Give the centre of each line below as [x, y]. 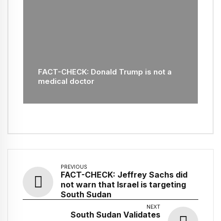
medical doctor [66, 81]
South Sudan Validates [115, 215]
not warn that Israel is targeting [123, 185]
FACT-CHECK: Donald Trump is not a [105, 72]
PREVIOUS [74, 167]
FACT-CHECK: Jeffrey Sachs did [124, 175]
